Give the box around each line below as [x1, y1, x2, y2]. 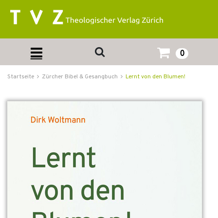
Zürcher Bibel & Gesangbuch [42, 73, 118, 81]
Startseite [7, 73, 34, 81]
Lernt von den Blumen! [126, 73, 185, 81]
